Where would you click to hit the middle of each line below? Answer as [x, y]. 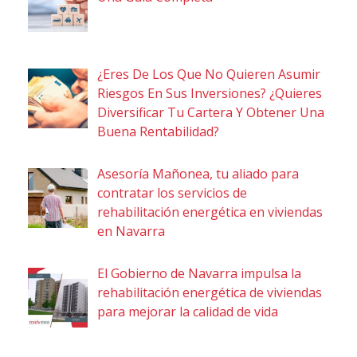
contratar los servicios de [172, 192]
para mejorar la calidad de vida [188, 311]
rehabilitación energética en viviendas [210, 212]
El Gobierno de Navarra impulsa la [199, 273]
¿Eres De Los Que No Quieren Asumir [209, 74]
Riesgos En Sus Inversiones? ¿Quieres [210, 93]
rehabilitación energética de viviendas [210, 292]
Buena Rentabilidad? [158, 131]
